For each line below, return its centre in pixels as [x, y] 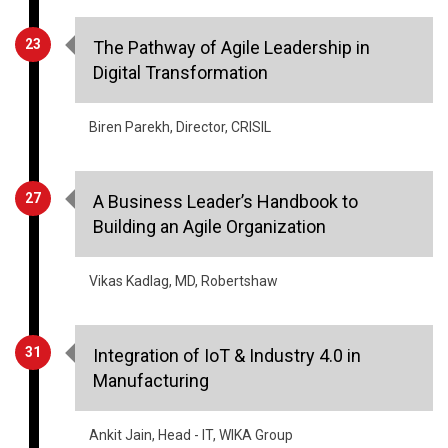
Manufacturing [151, 380]
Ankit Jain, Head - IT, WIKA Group [191, 434]
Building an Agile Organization [209, 226]
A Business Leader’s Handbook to [225, 201]
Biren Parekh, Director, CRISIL [180, 126]
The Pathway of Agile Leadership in [231, 47]
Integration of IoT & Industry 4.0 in [227, 355]
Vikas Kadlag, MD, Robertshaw [183, 280]
